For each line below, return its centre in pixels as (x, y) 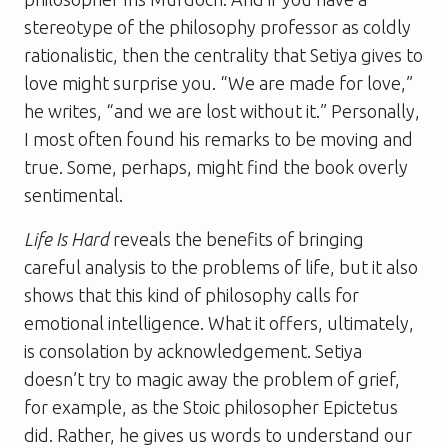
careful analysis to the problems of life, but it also (221, 266)
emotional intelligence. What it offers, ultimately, (219, 322)
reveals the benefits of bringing (236, 238)
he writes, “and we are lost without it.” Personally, (222, 110)
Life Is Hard (66, 238)
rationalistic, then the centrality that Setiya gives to (223, 54)
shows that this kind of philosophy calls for (191, 294)
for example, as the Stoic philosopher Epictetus (211, 406)
